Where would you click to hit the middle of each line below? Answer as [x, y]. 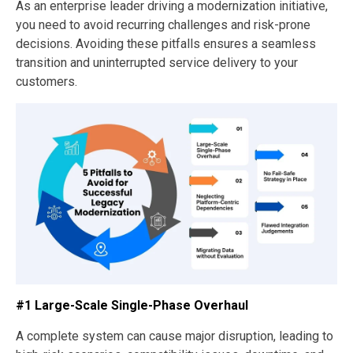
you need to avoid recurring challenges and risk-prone [163, 25]
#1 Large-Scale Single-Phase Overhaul [132, 305]
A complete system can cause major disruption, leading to [175, 336]
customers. [46, 82]
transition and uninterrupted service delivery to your [157, 63]
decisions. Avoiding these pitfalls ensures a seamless [166, 44]
